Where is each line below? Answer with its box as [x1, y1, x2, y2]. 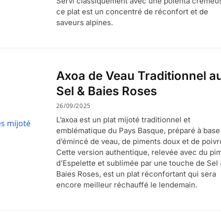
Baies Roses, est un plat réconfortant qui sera [56, 169, 216, 179]
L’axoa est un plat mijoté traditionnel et [56, 114, 190, 124]
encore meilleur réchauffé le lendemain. [56, 180, 197, 189]
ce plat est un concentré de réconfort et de [56, 7, 208, 17]
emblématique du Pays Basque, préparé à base [56, 125, 220, 135]
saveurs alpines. [56, 18, 113, 28]
